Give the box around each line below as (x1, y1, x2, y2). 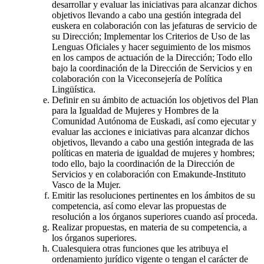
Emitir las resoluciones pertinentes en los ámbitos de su (52, 190, 255, 201)
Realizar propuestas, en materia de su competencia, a (52, 222, 247, 233)
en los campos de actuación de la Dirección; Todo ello (52, 52, 252, 63)
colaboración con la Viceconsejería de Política (52, 74, 222, 84)
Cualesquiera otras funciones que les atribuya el (52, 243, 228, 254)
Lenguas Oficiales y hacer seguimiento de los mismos (52, 42, 250, 52)
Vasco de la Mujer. (52, 180, 121, 190)
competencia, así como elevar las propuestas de (52, 201, 226, 212)
